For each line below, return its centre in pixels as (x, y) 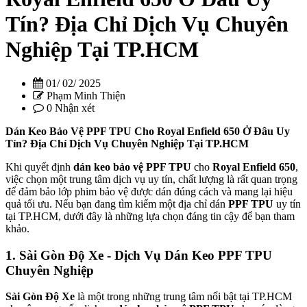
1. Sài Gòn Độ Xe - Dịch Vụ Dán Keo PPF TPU (139, 255)
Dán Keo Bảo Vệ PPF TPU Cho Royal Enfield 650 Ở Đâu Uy (148, 131)
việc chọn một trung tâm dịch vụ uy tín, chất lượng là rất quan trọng (151, 179)
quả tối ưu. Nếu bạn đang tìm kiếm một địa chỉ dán (117, 204)
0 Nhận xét (69, 108)
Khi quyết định (39, 167)
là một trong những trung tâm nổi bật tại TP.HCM (183, 297)
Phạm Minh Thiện (85, 95)
